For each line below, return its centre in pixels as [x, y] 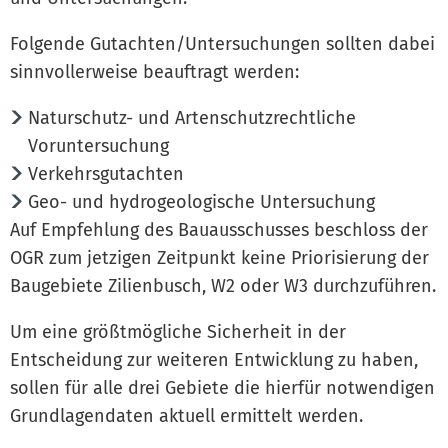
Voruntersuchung [98, 145]
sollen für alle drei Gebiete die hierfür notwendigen [222, 387]
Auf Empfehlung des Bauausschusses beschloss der [219, 229]
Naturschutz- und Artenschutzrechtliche [191, 117]
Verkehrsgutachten [105, 173]
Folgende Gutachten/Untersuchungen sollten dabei [222, 43]
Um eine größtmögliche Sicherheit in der [178, 331]
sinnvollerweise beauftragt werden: [154, 71]
